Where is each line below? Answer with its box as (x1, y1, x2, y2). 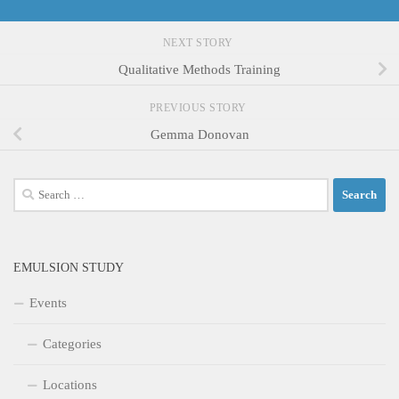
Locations (43, 377, 97, 392)
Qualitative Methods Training (118, 61, 281, 77)
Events (29, 295, 67, 310)
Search (12, 180, 50, 195)
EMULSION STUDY (13, 259, 124, 274)
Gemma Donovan (150, 126, 249, 142)
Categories (43, 336, 102, 351)
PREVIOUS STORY (149, 101, 250, 114)
